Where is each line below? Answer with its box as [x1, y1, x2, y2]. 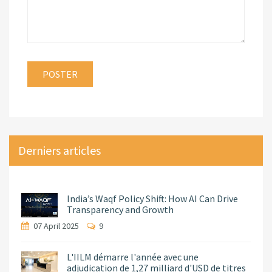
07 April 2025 [33, 220, 81, 232]
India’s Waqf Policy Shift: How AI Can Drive [67, 192, 238, 205]
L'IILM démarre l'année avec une [67, 251, 199, 263]
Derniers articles [18, 143, 101, 158]
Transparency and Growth [67, 203, 174, 216]
